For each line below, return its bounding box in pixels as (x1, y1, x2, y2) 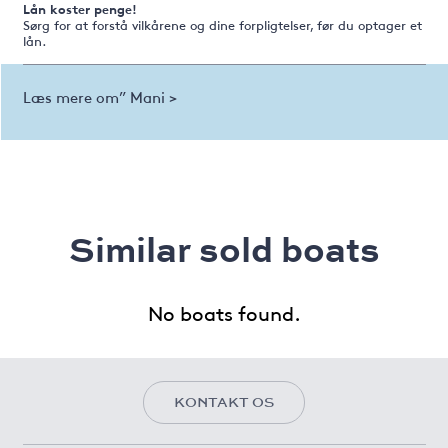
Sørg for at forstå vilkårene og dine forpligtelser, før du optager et (22, 16, 422, 34)
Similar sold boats (68, 224, 380, 273)
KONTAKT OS (174, 392, 274, 412)
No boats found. (147, 299, 301, 326)
